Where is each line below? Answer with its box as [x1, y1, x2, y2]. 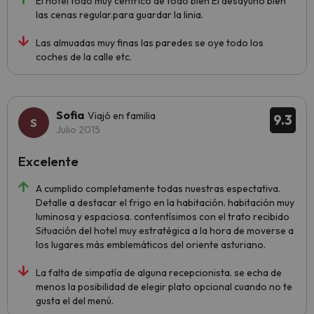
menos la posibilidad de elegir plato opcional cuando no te [36, 280, 292, 294]
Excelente [18, 153, 78, 170]
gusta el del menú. [36, 294, 114, 308]
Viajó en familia [88, 109, 156, 123]
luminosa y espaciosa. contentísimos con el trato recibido [36, 210, 289, 224]
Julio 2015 [56, 123, 100, 137]
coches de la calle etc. [36, 50, 132, 64]
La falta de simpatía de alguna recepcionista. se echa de [36, 266, 282, 280]
